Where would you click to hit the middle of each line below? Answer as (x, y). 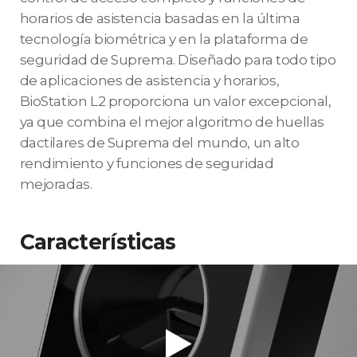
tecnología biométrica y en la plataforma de (164, 39)
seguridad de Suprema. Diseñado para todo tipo (178, 60)
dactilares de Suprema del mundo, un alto (159, 143)
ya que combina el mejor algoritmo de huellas (172, 122)
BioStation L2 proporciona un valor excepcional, (175, 102)
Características (98, 242)
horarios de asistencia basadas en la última (160, 19)
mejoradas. (56, 184)
